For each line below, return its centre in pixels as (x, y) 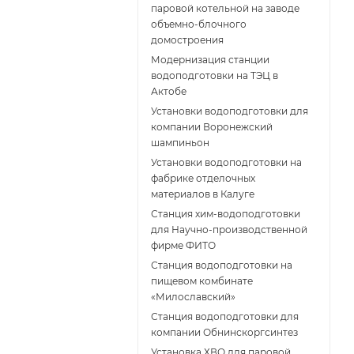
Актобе (169, 92)
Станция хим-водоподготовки (226, 214)
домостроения (187, 40)
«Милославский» (193, 297)
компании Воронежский (212, 127)
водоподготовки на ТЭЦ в (215, 76)
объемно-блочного (199, 24)
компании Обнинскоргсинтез (224, 333)
